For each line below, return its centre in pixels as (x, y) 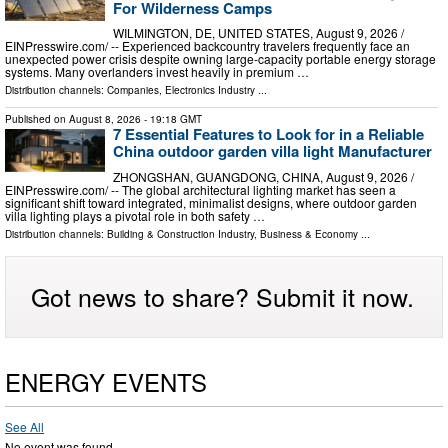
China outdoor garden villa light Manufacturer (272, 151)
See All (24, 426)
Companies (133, 90)
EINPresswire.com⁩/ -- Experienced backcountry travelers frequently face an (207, 46)
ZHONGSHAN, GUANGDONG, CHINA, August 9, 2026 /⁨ (263, 176)
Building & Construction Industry (180, 233)
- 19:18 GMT (171, 119)
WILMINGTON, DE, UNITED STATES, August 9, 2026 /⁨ (258, 33)
